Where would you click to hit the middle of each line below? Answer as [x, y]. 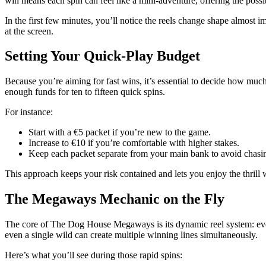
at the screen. [29, 31]
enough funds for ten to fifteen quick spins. [85, 92]
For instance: [29, 112]
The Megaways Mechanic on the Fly [115, 199]
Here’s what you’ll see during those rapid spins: [94, 255]
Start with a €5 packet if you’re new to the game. [120, 132]
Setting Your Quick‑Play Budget [102, 56]
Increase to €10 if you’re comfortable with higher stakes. [134, 143]
